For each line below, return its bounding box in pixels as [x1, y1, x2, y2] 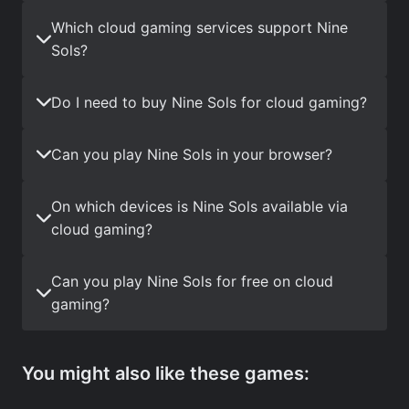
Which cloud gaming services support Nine [51, 17, 348, 37]
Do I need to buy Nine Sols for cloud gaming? [51, 92, 367, 111]
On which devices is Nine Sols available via [51, 196, 348, 215]
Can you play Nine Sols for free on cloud [51, 271, 333, 290]
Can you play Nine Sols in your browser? [51, 144, 332, 163]
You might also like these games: [22, 362, 309, 384]
